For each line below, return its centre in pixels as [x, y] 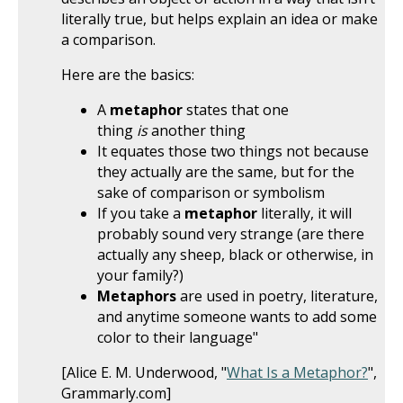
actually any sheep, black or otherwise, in [235, 255]
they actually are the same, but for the [226, 172]
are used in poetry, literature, [277, 296]
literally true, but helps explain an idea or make [219, 19]
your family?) [140, 275]
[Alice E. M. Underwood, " [144, 372]
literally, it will [304, 213]
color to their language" [178, 337]
